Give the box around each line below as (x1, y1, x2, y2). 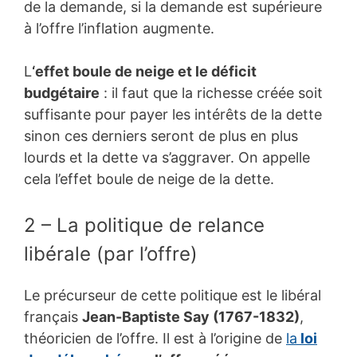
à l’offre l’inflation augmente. (24, 19, 214, 37)
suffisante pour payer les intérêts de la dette (24, 105, 322, 123)
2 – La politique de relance (24, 213, 265, 237)
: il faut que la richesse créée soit (100, 84, 323, 101)
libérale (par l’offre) (24, 241, 198, 265)
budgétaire (24, 84, 100, 101)
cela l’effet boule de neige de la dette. (24, 170, 274, 187)
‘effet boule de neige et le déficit (32, 62, 257, 80)
